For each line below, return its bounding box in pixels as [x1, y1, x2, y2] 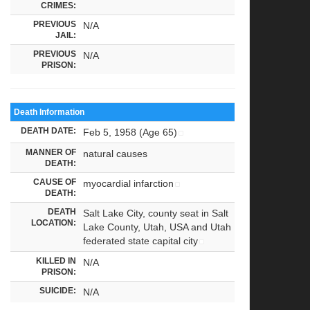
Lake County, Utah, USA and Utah [83, 221, 232, 232]
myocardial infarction [83, 177, 174, 189]
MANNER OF [26, 147, 77, 156]
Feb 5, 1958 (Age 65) [83, 126, 178, 138]
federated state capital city [83, 235, 199, 246]
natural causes [83, 147, 148, 159]
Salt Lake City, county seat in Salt [83, 207, 229, 219]
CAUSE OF [33, 176, 77, 186]
